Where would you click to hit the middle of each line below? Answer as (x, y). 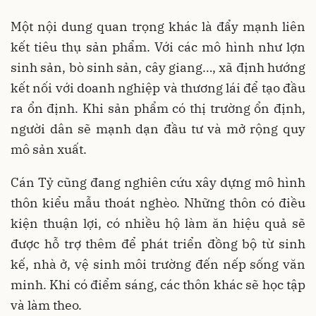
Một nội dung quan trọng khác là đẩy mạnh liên (158, 26)
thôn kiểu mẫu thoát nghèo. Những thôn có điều (158, 202)
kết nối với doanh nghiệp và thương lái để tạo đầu (158, 87)
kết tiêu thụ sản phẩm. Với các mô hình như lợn (158, 47)
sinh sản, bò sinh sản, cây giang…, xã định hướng (158, 67)
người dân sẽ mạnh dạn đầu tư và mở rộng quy (158, 128)
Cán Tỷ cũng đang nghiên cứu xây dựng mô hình (158, 182)
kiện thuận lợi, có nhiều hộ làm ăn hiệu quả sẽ (158, 223)
